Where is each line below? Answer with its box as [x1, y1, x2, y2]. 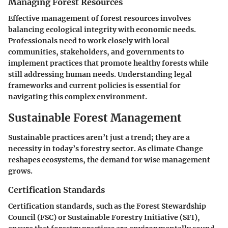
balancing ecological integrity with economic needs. [8, 25, 196, 35]
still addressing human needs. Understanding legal [8, 70, 192, 79]
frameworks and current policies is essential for [8, 81, 181, 91]
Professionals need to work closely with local [8, 36, 169, 46]
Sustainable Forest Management [8, 111, 182, 125]
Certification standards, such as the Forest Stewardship [8, 201, 206, 211]
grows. [8, 166, 33, 176]
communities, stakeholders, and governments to [8, 47, 184, 57]
